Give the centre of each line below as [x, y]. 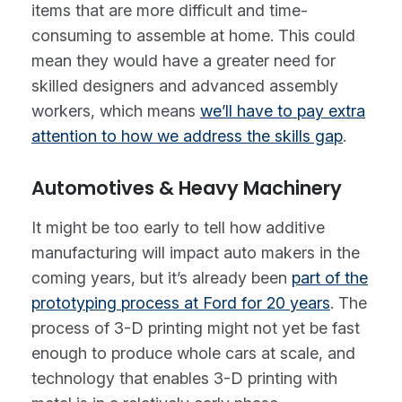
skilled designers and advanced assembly [185, 85]
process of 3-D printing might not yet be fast [196, 328]
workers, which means [116, 110]
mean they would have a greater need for [184, 60]
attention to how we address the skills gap [187, 135]
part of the [330, 277]
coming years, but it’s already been [162, 277]
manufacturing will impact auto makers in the [196, 252]
